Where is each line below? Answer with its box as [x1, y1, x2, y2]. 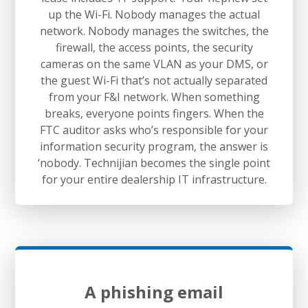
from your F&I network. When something [48, 89, 260, 104]
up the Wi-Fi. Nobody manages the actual [48, 6, 260, 22]
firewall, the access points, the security [55, 39, 253, 55]
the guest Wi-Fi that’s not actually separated [41, 72, 267, 88]
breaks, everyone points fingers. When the [44, 105, 264, 121]
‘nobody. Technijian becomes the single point [38, 155, 270, 170]
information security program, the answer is [40, 138, 268, 154]
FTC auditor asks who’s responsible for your [40, 122, 268, 137]
